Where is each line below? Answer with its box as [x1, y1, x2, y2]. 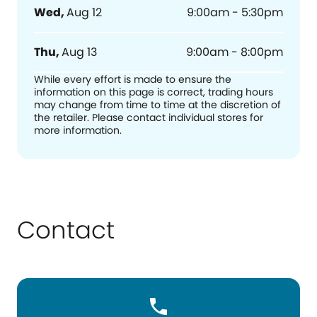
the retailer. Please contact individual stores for [34, 110, 263, 125]
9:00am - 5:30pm [187, 4, 284, 21]
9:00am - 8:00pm [186, 44, 284, 60]
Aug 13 [62, 44, 97, 60]
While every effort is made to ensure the [34, 72, 231, 86]
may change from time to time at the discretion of [34, 98, 281, 112]
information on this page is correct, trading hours [34, 85, 273, 99]
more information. [34, 123, 122, 137]
